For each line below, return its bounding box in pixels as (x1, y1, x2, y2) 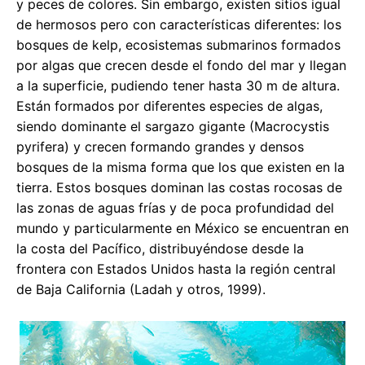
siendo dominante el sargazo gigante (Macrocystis (16, 117, 329, 134)
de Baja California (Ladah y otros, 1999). (16, 280, 266, 297)
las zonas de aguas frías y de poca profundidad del (16, 199, 334, 216)
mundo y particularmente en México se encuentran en (16, 219, 349, 236)
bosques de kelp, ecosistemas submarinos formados (16, 36, 341, 53)
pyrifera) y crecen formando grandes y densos (16, 138, 304, 155)
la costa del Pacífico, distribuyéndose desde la (16, 240, 304, 257)
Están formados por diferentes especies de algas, (16, 97, 323, 114)
